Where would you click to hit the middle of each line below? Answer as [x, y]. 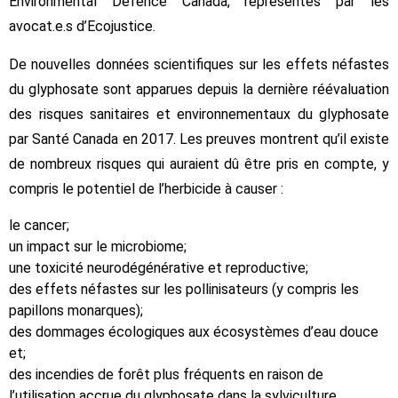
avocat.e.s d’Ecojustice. [82, 26]
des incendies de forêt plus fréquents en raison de [166, 374]
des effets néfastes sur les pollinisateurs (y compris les [184, 289]
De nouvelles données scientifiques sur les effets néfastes [199, 64]
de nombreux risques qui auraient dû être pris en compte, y [199, 163]
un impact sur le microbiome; [98, 246]
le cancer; [39, 225]
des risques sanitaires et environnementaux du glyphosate [199, 114]
